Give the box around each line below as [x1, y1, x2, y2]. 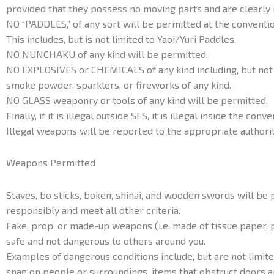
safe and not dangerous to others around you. [6, 234, 206, 246]
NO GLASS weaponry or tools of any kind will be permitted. [6, 94, 268, 106]
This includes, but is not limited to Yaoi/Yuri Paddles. [6, 33, 236, 45]
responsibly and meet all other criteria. [6, 204, 180, 216]
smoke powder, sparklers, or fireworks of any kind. [6, 79, 231, 91]
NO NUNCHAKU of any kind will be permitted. [6, 48, 208, 61]
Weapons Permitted [6, 157, 95, 169]
